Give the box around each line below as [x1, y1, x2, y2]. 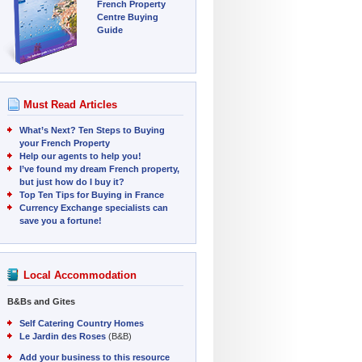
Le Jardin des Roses [19, 330, 106, 341]
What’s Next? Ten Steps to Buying [19, 125, 165, 135]
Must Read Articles [23, 99, 117, 111]
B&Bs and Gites [7, 296, 75, 306]
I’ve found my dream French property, [19, 164, 179, 174]
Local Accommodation [23, 269, 137, 281]
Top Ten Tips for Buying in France [19, 190, 164, 200]
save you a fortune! [19, 216, 102, 225]
